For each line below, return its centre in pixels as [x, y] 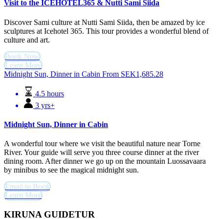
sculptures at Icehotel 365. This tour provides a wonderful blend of [106, 31]
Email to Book [27, 187]
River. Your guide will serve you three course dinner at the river [101, 153]
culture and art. [27, 40]
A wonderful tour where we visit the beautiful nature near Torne [102, 144]
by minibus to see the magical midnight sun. [71, 170]
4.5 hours [50, 93]
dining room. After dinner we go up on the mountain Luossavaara [105, 161]
